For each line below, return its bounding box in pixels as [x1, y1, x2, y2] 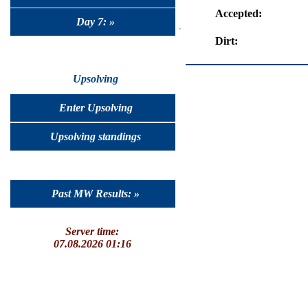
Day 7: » [76, 16, 115, 28]
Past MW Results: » [52, 187, 140, 199]
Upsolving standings [50, 130, 141, 142]
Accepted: [215, 7, 262, 19]
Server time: [65, 225, 119, 237]
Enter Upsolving [58, 101, 133, 113]
